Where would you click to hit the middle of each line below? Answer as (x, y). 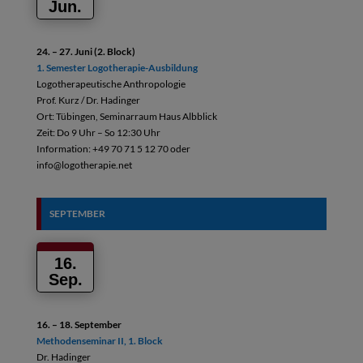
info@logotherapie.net (84, 165)
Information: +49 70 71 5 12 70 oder (113, 149)
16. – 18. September (79, 325)
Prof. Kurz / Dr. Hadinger (88, 100)
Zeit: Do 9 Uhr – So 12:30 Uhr (98, 132)
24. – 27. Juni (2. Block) (85, 51)
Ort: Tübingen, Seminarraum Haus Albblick (126, 116)
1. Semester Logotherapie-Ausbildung (117, 68)
